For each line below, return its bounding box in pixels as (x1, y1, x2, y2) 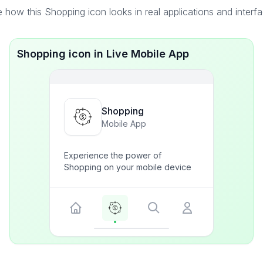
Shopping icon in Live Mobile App (17, 48, 189, 60)
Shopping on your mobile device (64, 162, 191, 172)
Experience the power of (64, 150, 161, 160)
